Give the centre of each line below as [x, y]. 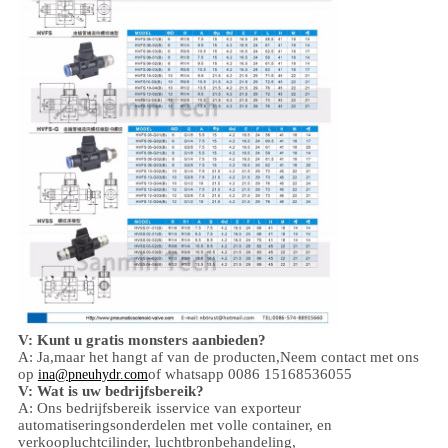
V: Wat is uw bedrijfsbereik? [110, 391]
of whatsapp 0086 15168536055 [249, 374]
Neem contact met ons [349, 357]
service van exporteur [233, 408]
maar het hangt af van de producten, [166, 357]
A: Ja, [35, 357]
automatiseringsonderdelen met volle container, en [174, 425]
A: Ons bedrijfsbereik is [91, 408]
